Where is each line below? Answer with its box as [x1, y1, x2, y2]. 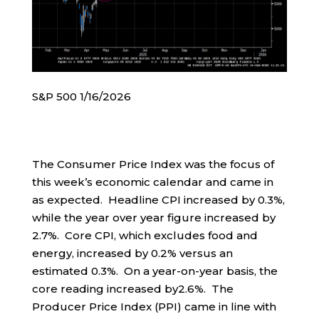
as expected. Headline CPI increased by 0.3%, [31, 192, 285, 206]
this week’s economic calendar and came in [31, 174, 273, 189]
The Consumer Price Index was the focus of [31, 157, 274, 171]
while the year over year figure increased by [31, 210, 276, 224]
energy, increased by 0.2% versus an [31, 246, 233, 260]
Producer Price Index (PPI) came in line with [31, 299, 276, 313]
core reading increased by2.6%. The [31, 281, 234, 296]
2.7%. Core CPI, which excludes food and [31, 228, 258, 242]
